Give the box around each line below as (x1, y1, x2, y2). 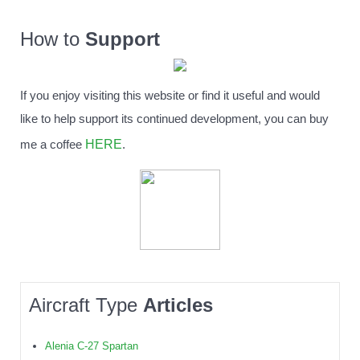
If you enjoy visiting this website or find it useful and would (20, 89, 320, 103)
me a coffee (20, 138, 85, 152)
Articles (143, 294, 213, 317)
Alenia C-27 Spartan (45, 340, 138, 353)
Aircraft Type (29, 294, 143, 317)
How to (20, 28, 85, 51)
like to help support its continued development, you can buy (20, 112, 329, 126)
